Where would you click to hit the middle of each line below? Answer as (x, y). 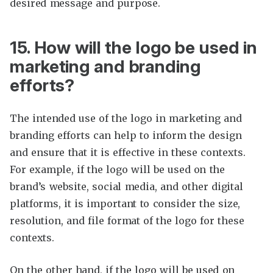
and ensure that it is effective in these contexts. (128, 153)
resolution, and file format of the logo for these (127, 221)
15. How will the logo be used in (134, 47)
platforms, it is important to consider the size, (125, 204)
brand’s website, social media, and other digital (127, 187)
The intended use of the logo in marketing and (126, 119)
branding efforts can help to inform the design (126, 136)
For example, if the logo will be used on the (118, 170)
